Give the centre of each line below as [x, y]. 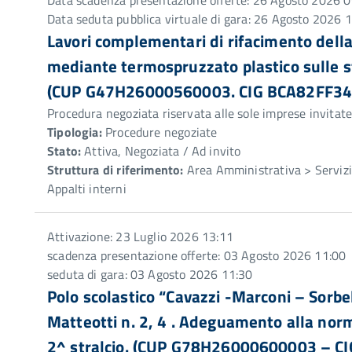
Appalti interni [87, 189]
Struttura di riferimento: [115, 170]
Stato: [64, 151]
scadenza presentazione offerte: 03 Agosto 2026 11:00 [197, 255]
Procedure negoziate [159, 132]
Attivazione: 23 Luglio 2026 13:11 [140, 236]
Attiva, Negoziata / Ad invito [161, 151]
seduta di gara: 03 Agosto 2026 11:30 [150, 274]
